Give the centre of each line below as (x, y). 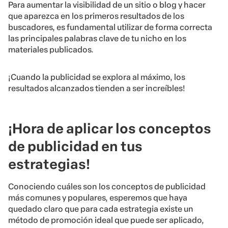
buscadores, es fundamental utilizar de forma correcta (110, 27)
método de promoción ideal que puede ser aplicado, (106, 220)
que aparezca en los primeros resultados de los (96, 16)
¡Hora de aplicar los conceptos (110, 129)
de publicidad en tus (75, 147)
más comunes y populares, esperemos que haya (98, 198)
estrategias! (49, 164)
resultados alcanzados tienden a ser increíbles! (97, 89)
